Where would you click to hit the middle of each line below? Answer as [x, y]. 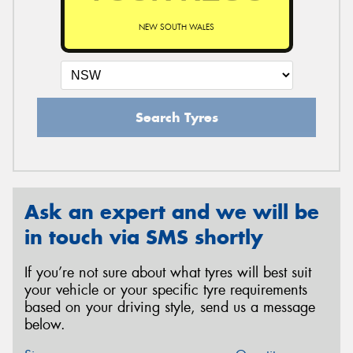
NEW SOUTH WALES [176, 27]
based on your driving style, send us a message [170, 307]
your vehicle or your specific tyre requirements [166, 290]
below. [45, 324]
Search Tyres [176, 117]
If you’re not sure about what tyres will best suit [168, 272]
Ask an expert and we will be [172, 212]
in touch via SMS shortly [144, 237]
